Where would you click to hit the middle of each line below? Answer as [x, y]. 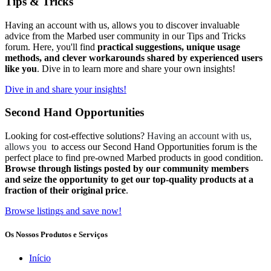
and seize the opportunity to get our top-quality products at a [129, 179]
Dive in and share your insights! [66, 89]
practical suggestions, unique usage [169, 47]
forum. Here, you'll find [51, 47]
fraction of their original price [65, 190]
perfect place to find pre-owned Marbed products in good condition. [134, 158]
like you [21, 68]
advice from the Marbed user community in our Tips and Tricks [125, 36]
